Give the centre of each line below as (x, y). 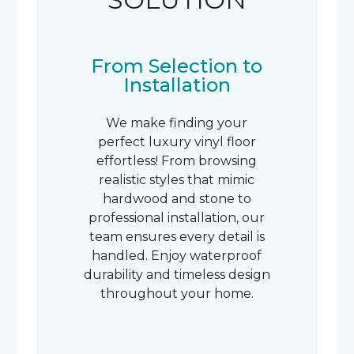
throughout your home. (177, 294)
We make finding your (177, 123)
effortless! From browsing (177, 161)
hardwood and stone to (177, 199)
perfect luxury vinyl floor (177, 142)
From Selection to (177, 66)
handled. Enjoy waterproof (177, 256)
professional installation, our (177, 218)
